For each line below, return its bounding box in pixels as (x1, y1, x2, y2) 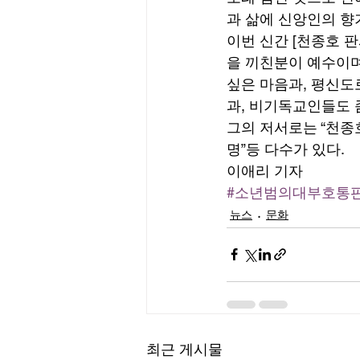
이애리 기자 (227, 162, 303, 179)
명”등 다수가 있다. (227, 140, 348, 157)
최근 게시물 (146, 340, 223, 358)
